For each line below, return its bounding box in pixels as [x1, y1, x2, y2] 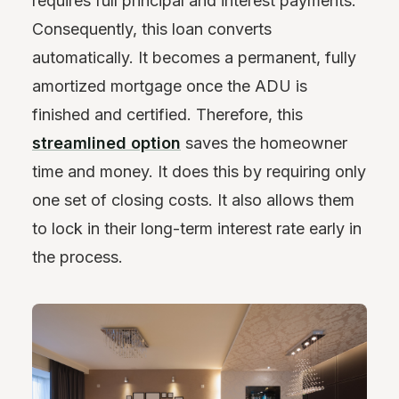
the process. [32, 247, 123, 266]
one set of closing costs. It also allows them [32, 190, 354, 209]
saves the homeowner [181, 133, 347, 152]
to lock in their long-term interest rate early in [32, 218, 362, 238]
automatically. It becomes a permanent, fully [32, 47, 356, 67]
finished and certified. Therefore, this [32, 104, 303, 124]
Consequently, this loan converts [32, 19, 272, 38]
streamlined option [32, 133, 181, 152]
